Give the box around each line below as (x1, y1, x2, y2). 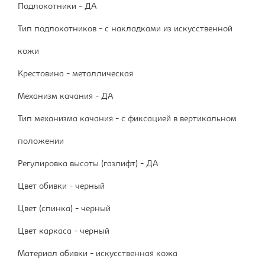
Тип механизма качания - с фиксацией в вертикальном (18, 115, 237, 124)
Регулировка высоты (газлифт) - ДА (18, 160, 158, 169)
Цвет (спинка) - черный (18, 205, 111, 214)
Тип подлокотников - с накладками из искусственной (18, 25, 232, 34)
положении (18, 137, 64, 147)
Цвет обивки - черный (18, 182, 105, 192)
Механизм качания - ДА (18, 92, 113, 102)
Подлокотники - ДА (18, 2, 96, 12)
